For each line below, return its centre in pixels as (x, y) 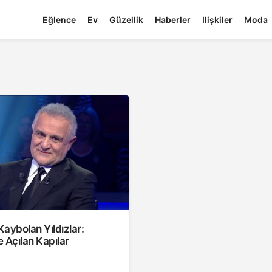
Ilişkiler (217, 20)
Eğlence (59, 20)
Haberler (172, 20)
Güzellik (126, 20)
